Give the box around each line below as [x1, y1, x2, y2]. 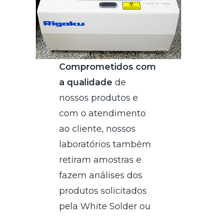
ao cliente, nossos [59, 123, 136, 134]
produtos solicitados [59, 185, 147, 196]
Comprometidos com [59, 61, 156, 72]
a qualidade [59, 77, 113, 88]
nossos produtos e [59, 92, 139, 103]
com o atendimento [59, 108, 146, 119]
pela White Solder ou [59, 201, 151, 212]
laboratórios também [59, 139, 152, 150]
